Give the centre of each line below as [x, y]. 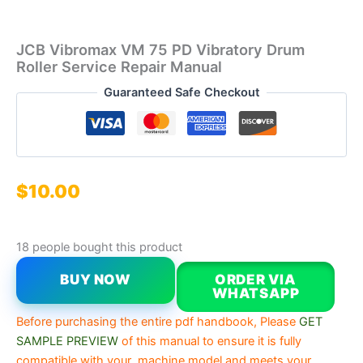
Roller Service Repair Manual [119, 67]
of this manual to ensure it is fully [211, 342]
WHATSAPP [256, 294]
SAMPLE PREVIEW [67, 342]
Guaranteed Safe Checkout [181, 93]
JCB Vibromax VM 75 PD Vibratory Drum [160, 50]
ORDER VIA [256, 280]
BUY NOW [96, 280]
